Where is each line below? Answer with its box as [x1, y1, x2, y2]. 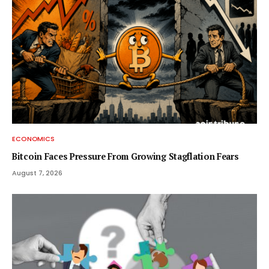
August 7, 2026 [12, 168, 62, 178]
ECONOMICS [12, 133, 55, 144]
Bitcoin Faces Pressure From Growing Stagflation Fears [12, 150, 239, 162]
